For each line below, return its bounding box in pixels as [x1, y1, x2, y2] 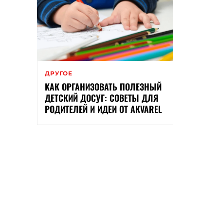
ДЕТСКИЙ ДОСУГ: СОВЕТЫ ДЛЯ [45, 91, 159, 105]
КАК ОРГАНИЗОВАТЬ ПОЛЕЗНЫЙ [45, 80, 162, 93]
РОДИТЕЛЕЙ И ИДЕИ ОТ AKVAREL [45, 103, 162, 116]
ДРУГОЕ [45, 70, 73, 77]
